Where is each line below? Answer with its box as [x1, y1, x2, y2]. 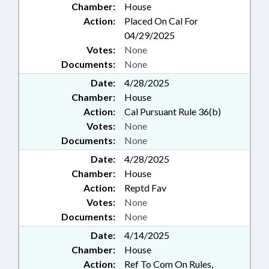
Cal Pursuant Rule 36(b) [124, 106, 221, 117]
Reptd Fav [124, 182, 166, 193]
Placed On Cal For [124, 15, 198, 26]
